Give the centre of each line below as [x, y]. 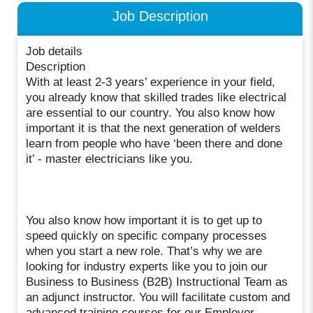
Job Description [160, 16]
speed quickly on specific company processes [147, 235]
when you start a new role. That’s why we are [144, 251]
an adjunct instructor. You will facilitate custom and [158, 297]
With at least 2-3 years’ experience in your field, [151, 82]
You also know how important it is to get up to [144, 220]
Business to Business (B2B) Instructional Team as [157, 282]
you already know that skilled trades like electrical [156, 97]
